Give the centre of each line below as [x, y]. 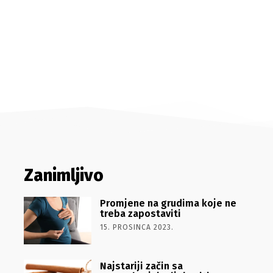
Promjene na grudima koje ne [168, 203]
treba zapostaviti [140, 214]
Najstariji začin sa [141, 266]
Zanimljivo [63, 175]
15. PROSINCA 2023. [136, 227]
